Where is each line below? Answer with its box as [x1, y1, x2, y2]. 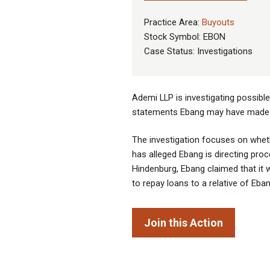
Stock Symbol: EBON [144, 31, 225, 43]
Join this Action [144, 216, 223, 229]
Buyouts [202, 17, 234, 28]
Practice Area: [144, 17, 202, 28]
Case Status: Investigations [144, 46, 253, 57]
